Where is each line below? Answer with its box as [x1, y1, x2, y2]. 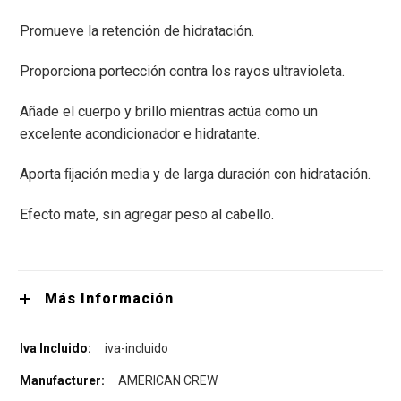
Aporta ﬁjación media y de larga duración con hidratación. [20, 166, 371, 183]
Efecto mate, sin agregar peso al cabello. [20, 206, 274, 224]
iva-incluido [105, 341, 168, 356]
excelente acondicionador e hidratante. [20, 125, 260, 143]
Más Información [45, 290, 174, 308]
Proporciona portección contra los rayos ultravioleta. [20, 63, 345, 81]
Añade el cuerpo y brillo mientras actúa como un [20, 103, 318, 121]
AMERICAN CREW [118, 373, 218, 388]
